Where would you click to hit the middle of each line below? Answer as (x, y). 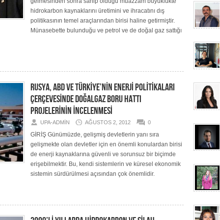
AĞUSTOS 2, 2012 (108, 122)
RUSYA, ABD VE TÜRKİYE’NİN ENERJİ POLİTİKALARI (103, 87)
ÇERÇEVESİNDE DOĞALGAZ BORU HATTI (86, 99)
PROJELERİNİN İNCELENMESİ (71, 111)
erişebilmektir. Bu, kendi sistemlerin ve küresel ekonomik (106, 164)
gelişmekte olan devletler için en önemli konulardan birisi (106, 144)
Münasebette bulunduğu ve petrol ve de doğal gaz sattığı (106, 30)
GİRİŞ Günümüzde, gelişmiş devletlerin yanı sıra (95, 135)
